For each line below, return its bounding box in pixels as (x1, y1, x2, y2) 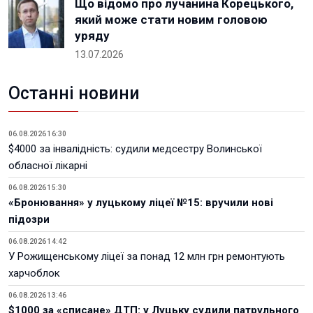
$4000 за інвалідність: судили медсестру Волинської (8, 143, 262, 156)
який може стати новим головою (75, 13, 268, 27)
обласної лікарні (8, 159, 87, 173)
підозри (8, 213, 50, 226)
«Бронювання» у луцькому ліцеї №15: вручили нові (8, 196, 273, 210)
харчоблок (8, 267, 60, 280)
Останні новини (8, 83, 140, 104)
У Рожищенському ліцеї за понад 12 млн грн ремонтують (8, 250, 285, 263)
